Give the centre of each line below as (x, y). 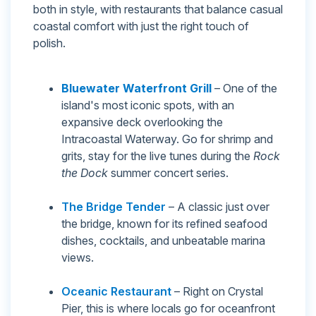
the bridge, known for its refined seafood (164, 224)
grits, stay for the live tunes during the (157, 156)
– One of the (244, 89)
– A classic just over (218, 207)
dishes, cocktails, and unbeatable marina (163, 241)
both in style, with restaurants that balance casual (158, 10)
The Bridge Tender (114, 207)
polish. (49, 43)
